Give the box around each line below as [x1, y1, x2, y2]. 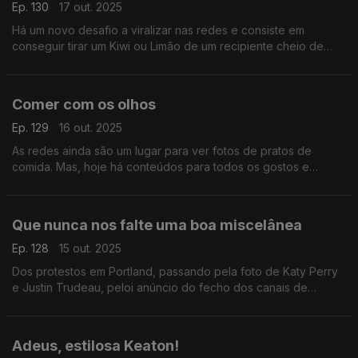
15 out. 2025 [59, 241, 121, 255]
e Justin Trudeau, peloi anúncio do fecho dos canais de [12, 280, 308, 294]
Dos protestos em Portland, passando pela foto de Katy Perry [12, 265, 338, 278]
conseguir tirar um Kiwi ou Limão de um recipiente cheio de [12, 39, 324, 53]
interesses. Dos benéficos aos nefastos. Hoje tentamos [12, 176, 302, 189]
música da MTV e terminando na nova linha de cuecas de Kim [12, 296, 337, 310]
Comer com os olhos [12, 96, 156, 113]
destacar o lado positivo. [12, 192, 142, 205]
